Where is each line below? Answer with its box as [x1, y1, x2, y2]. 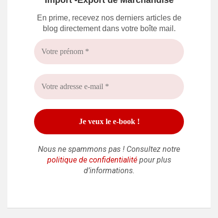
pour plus [137, 155, 171, 165]
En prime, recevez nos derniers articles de [36, 14, 182, 22]
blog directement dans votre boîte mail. [42, 24, 176, 33]
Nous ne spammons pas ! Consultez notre [38, 145, 180, 154]
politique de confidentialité [47, 155, 137, 165]
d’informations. [83, 166, 135, 176]
